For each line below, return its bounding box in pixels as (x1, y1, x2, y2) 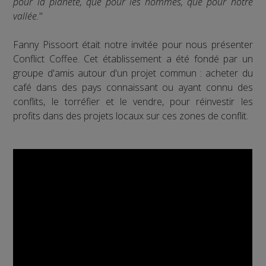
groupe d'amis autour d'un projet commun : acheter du (13, 66, 253, 80)
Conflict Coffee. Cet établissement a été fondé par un (13, 52, 253, 65)
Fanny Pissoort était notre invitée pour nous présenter (13, 37, 253, 51)
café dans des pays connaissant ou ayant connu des (13, 80, 253, 94)
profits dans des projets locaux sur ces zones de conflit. (13, 109, 249, 122)
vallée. (13, 9, 40, 23)
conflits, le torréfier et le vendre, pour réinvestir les (13, 94, 253, 108)
